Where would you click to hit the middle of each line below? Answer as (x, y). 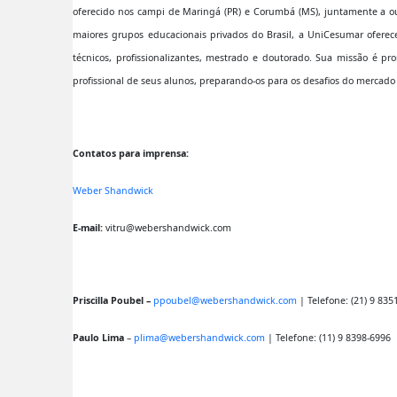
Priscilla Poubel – (113, 300)
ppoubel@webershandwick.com (225, 300)
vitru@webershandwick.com (168, 227)
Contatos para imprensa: (131, 153)
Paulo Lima (100, 337)
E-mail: (89, 227)
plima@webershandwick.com (199, 337)
